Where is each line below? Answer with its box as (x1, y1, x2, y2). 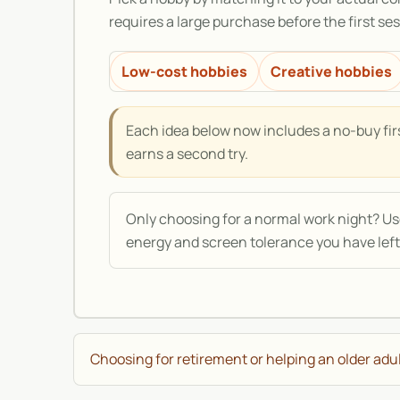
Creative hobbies (271, 62, 392, 82)
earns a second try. (126, 144, 248, 164)
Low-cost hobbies (121, 62, 247, 82)
